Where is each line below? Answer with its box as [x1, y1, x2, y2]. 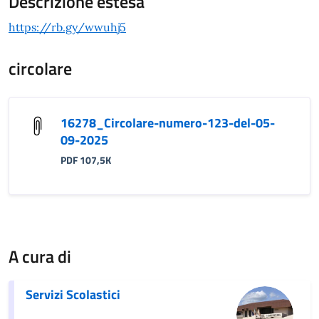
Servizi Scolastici [26, 284, 120, 304]
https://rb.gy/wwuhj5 [9, 19, 126, 34]
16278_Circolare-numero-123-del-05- [61, 113, 275, 132]
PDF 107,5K [61, 152, 111, 167]
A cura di [9, 243, 71, 269]
